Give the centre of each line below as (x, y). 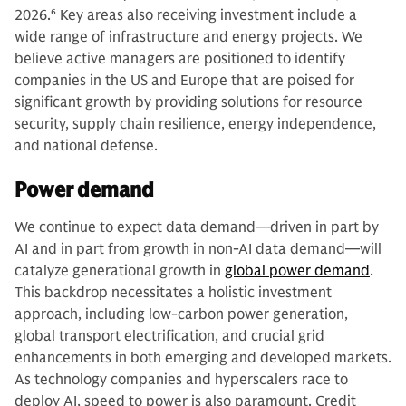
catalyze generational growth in (120, 271)
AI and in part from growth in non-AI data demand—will (198, 249)
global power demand (297, 271)
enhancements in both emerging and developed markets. (203, 358)
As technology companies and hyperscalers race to (181, 379)
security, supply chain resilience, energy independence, (195, 124)
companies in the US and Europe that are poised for (184, 80)
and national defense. (86, 145)
